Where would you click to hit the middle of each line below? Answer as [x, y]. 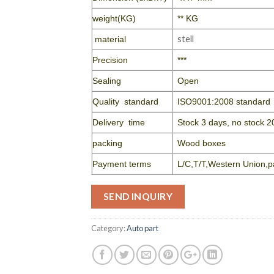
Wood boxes [202, 143]
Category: [109, 228]
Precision [110, 60]
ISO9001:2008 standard [224, 102]
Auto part [143, 228]
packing [107, 143]
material [109, 39]
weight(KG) [114, 18]
